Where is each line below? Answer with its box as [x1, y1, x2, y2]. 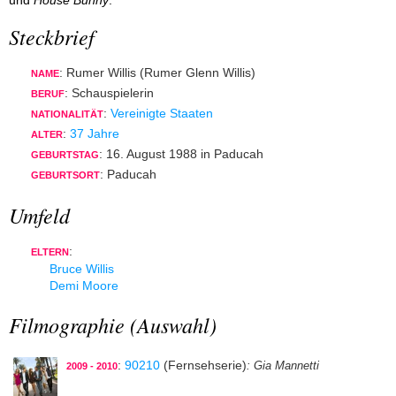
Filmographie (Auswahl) [9, 309, 217, 339]
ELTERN [31, 246, 69, 257]
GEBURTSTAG [31, 149, 99, 161]
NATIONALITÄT [31, 109, 103, 120]
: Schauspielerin [65, 86, 154, 101]
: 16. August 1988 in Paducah [99, 147, 263, 162]
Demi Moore [49, 278, 118, 293]
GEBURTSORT [31, 170, 100, 181]
